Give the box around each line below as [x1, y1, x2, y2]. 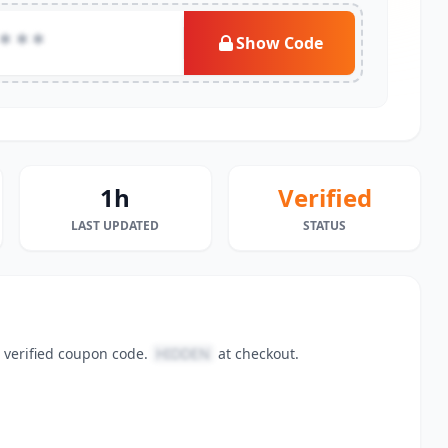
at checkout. [214, 344, 299, 363]
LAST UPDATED [71, 217, 160, 234]
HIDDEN [156, 344, 210, 363]
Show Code [236, 32, 324, 54]
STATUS [303, 217, 347, 234]
